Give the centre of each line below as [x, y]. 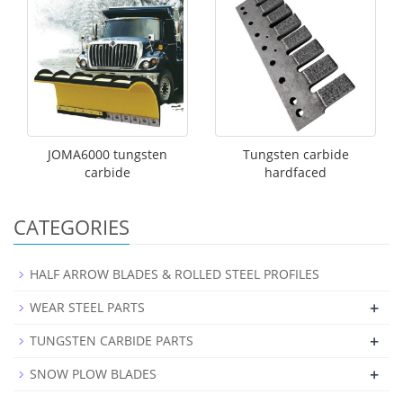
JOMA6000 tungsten [107, 155]
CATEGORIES [72, 227]
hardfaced [296, 173]
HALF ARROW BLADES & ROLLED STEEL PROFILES [175, 274]
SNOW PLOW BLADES [93, 374]
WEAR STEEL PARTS [87, 308]
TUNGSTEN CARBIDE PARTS [112, 341]
